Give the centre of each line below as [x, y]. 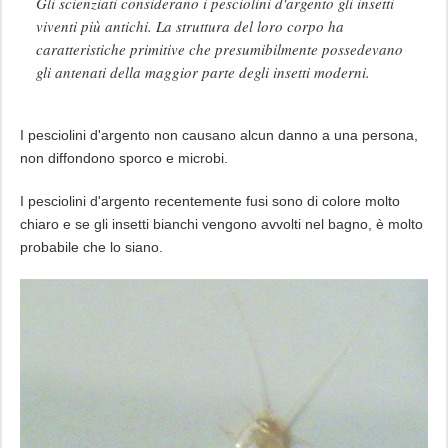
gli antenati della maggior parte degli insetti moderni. [202, 72]
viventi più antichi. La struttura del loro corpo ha [189, 26]
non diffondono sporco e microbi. [123, 158]
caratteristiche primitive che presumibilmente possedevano [219, 49]
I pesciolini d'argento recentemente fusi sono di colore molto [209, 201]
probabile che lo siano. [91, 247]
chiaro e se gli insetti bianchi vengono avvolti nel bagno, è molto [221, 224]
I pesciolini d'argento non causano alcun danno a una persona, [218, 135]
